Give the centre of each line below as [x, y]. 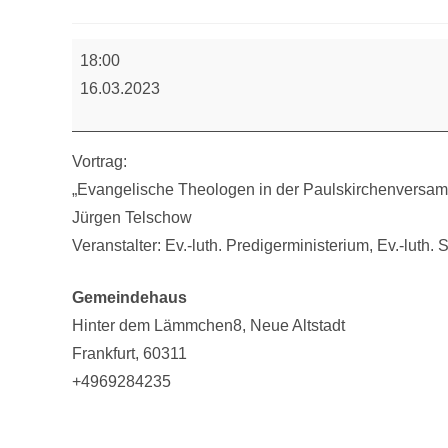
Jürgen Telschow [132, 218]
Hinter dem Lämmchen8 [157, 326]
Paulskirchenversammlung [154, 100]
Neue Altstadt [297, 326]
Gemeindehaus [129, 298]
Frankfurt [103, 354]
